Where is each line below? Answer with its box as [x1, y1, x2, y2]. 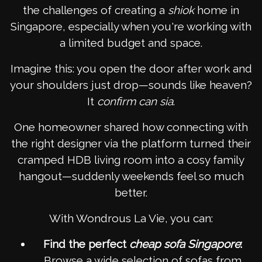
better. [115, 186, 147, 199]
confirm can [97, 95, 157, 108]
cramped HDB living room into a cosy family [18, 153, 244, 167]
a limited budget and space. [60, 36, 202, 50]
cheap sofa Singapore [129, 237, 240, 251]
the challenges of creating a [23, 4, 168, 17]
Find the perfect [43, 237, 129, 251]
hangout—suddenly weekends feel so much [18, 170, 244, 183]
